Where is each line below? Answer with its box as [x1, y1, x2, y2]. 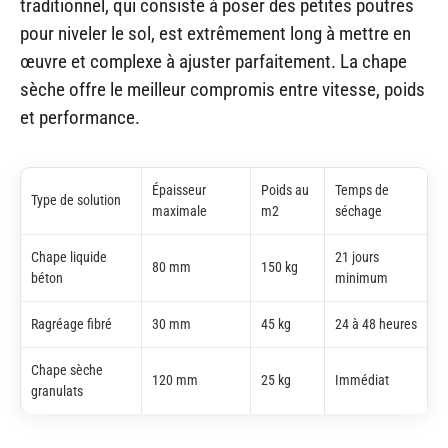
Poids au [261, 182, 309, 200]
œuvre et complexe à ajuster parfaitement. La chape [20, 50, 407, 74]
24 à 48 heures [335, 316, 417, 334]
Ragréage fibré [31, 316, 112, 334]
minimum [335, 270, 388, 288]
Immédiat [335, 372, 389, 390]
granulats [31, 383, 83, 401]
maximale [152, 203, 207, 221]
